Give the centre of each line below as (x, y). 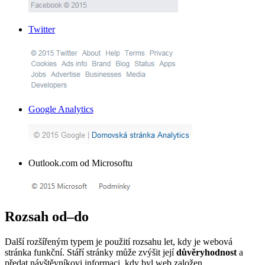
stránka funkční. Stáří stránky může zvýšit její (91, 252)
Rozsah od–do (47, 216)
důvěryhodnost (206, 252)
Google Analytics (61, 109)
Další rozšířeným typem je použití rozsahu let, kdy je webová (119, 241)
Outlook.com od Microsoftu (80, 163)
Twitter (42, 29)
